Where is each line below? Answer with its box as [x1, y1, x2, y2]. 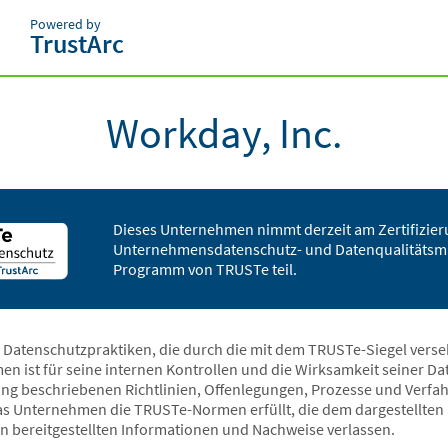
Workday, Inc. [106, 107, 342, 159]
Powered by [30, 15, 101, 33]
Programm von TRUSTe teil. [113, 259, 297, 279]
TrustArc [30, 27, 124, 60]
